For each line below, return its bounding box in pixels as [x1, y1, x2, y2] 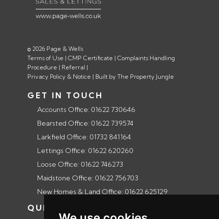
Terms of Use [27, 54, 64, 62]
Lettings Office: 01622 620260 [37, 146, 133, 155]
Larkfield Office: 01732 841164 [37, 132, 131, 142]
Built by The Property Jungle [95, 73, 174, 81]
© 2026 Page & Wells [27, 45, 83, 53]
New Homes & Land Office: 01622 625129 [37, 187, 168, 197]
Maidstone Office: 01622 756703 [37, 174, 138, 183]
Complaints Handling [117, 54, 175, 62]
